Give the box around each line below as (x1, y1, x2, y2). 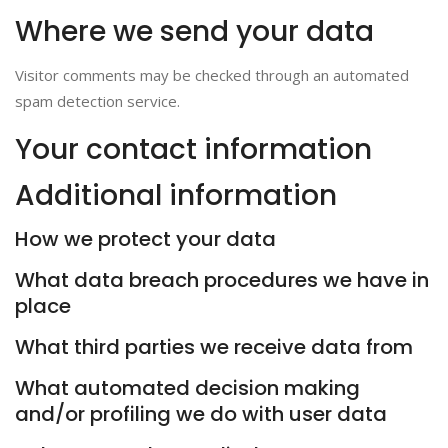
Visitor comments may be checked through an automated (15, 65, 409, 85)
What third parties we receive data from (15, 333, 413, 361)
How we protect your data (15, 225, 276, 253)
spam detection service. (15, 91, 180, 111)
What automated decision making (15, 374, 360, 402)
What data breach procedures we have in (15, 266, 429, 294)
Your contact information (15, 130, 372, 169)
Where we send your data (15, 12, 374, 51)
